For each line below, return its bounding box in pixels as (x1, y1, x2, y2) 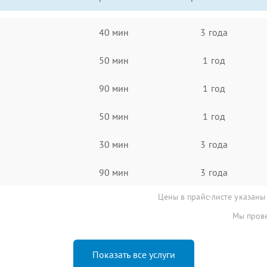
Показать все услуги (92, 249, 175, 260)
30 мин (98, 138, 129, 150)
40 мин (98, 26, 129, 38)
